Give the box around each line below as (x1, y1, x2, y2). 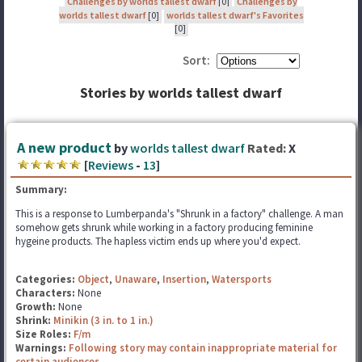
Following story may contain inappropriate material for (69, 341, 337, 355)
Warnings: (15, 341, 69, 355)
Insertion (162, 272, 206, 286)
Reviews (88, 157, 133, 173)
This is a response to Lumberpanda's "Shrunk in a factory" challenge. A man (15, 207, 343, 221)
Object (78, 272, 109, 286)
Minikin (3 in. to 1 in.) (53, 314, 154, 327)
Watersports (212, 272, 271, 286)
